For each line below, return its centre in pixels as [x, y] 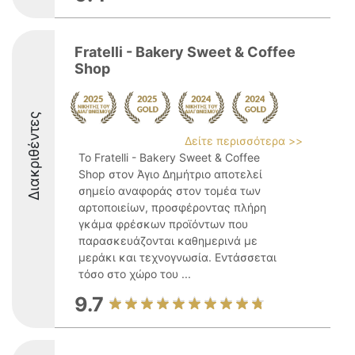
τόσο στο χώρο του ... [135, 274]
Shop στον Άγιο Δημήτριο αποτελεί [170, 174]
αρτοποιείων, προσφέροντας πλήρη [172, 207]
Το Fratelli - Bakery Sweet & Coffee [169, 157]
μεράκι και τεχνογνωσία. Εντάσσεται [177, 257]
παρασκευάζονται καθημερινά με [168, 240]
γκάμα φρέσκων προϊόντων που [163, 224]
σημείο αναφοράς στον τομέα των [170, 191]
